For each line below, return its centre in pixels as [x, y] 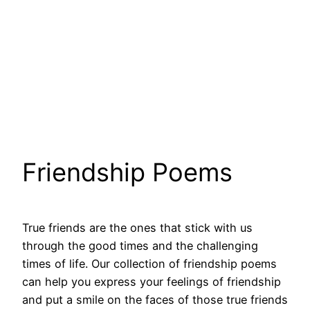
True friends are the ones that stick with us [137, 228]
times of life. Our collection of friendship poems [149, 264]
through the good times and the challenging [140, 246]
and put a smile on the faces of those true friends [155, 300]
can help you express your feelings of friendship [152, 282]
